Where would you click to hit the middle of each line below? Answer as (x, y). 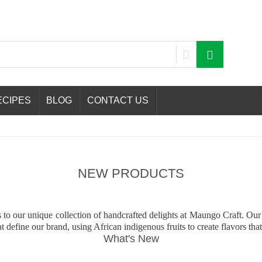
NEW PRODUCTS (131, 173)
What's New (131, 238)
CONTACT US (118, 100)
